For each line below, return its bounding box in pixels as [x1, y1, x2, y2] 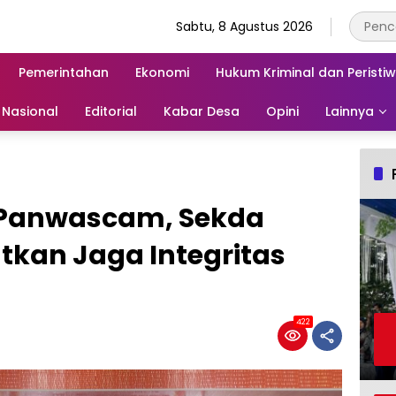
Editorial [85, 102, 137, 120]
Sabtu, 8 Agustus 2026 [176, 17, 313, 35]
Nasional [2, 102, 58, 120]
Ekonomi [135, 63, 189, 81]
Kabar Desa [164, 102, 240, 120]
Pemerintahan [19, 63, 109, 81]
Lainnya [325, 102, 374, 120]
